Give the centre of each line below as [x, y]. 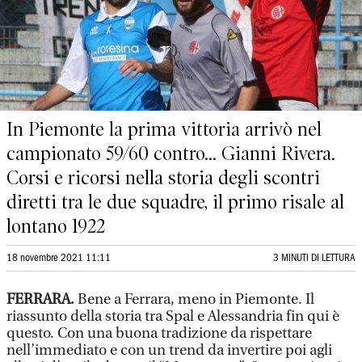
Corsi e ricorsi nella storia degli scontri [163, 178]
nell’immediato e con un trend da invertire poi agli [169, 350]
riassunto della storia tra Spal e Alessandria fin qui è [173, 316]
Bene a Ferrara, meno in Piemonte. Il [196, 299]
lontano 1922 [56, 226]
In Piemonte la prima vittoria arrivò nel [164, 129]
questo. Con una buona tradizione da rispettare [159, 333]
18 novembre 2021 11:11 [59, 258]
